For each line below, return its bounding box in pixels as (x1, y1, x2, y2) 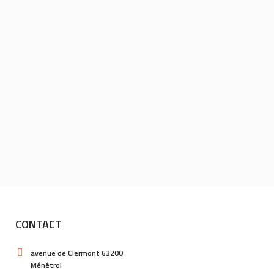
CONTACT (15, 216, 62, 232)
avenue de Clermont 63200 (31, 247, 124, 259)
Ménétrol (31, 259, 62, 271)
